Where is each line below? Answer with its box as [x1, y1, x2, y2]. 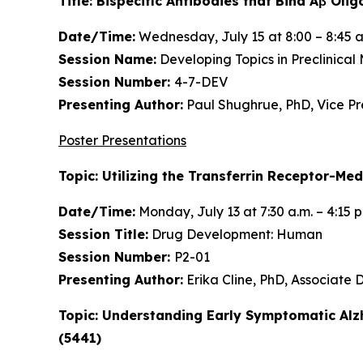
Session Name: [58, 51, 156, 68]
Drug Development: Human [148, 226, 322, 243]
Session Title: [58, 226, 148, 243]
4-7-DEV [174, 74, 228, 91]
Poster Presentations [58, 132, 186, 149]
